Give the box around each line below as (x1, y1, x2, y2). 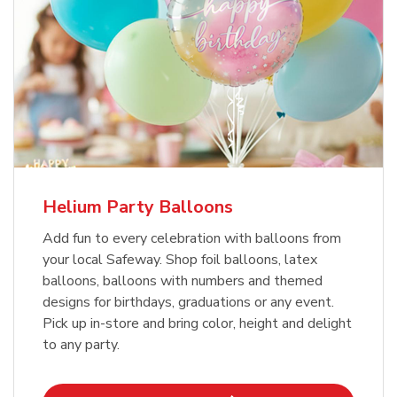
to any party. (43, 334, 120, 354)
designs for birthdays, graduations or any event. (43, 292, 334, 312)
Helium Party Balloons (43, 194, 233, 219)
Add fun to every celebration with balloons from (43, 228, 341, 248)
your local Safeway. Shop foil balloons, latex (43, 249, 317, 269)
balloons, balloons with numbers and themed (43, 270, 323, 291)
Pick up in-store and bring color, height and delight (43, 313, 352, 333)
